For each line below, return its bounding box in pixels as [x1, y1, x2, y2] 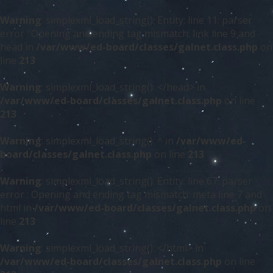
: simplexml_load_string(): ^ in [41, 134, 176, 147]
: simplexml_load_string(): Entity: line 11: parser [41, 13, 252, 27]
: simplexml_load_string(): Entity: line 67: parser [41, 174, 252, 188]
